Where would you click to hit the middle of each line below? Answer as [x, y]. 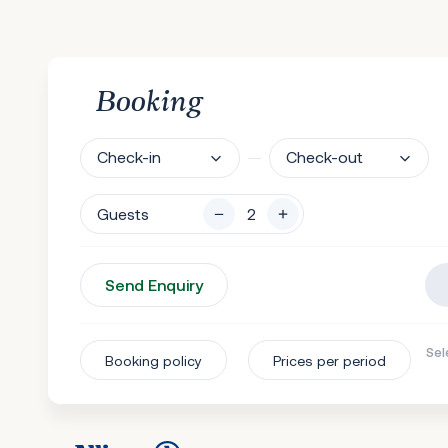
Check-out [324, 156]
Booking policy [153, 360]
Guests [123, 213]
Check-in [129, 156]
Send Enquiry [154, 284]
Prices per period [329, 360]
